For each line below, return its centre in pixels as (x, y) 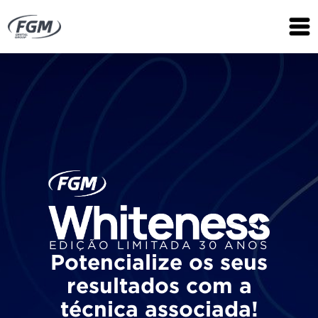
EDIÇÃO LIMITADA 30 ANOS (159, 246)
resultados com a (159, 287)
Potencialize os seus (159, 264)
